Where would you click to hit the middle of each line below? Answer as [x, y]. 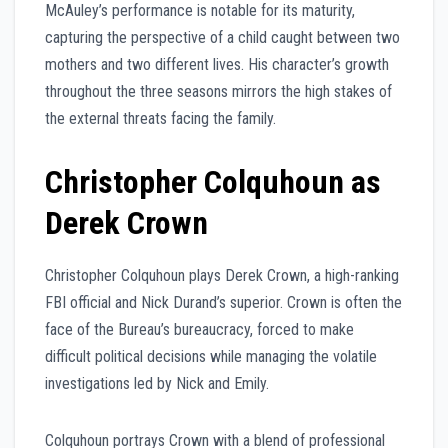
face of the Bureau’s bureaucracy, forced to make [199, 330]
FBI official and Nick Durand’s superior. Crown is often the [223, 303]
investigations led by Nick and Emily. [157, 384]
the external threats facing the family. [160, 119]
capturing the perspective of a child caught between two [222, 38]
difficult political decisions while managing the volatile [211, 357]
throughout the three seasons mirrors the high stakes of [218, 92]
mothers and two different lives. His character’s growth [217, 65]
